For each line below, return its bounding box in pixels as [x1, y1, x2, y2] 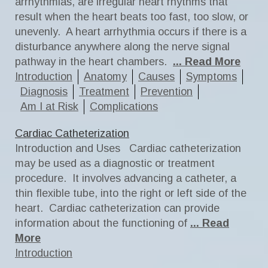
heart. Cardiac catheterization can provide [15, 202, 220, 214]
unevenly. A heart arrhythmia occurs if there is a [15, 26, 246, 38]
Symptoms [186, 71, 237, 83]
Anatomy [84, 71, 127, 83]
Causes [138, 71, 175, 83]
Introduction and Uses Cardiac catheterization [15, 142, 241, 154]
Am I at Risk [20, 100, 78, 112]
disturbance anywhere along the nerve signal [15, 41, 230, 53]
